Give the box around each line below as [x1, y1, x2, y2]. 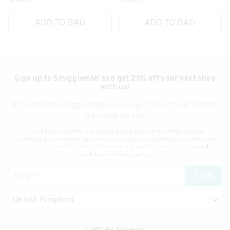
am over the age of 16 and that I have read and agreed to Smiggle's [21, 143, 184, 149]
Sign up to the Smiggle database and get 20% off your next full [10, 100, 220, 109]
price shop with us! [83, 111, 147, 120]
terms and [184, 143, 209, 149]
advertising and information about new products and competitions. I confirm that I [14, 136, 216, 142]
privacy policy [117, 151, 150, 157]
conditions [79, 151, 105, 157]
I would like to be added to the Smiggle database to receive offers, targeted [25, 128, 205, 134]
